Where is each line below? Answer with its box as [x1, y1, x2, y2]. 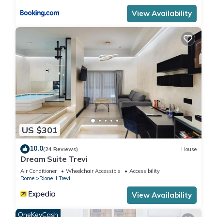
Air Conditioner [20, 168, 57, 175]
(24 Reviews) [43, 145, 78, 153]
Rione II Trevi [39, 175, 70, 182]
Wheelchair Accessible [66, 168, 120, 175]
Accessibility [129, 168, 160, 175]
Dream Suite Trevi [20, 154, 88, 164]
